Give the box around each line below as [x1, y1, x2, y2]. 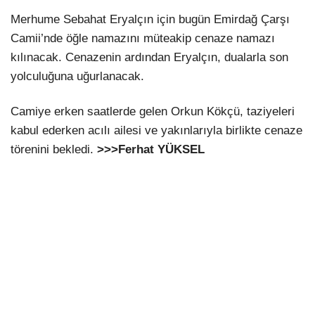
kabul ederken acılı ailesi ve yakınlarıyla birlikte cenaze [11, 123, 302, 137]
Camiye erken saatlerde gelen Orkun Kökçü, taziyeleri [11, 104, 295, 118]
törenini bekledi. [11, 142, 97, 156]
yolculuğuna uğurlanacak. [11, 70, 144, 84]
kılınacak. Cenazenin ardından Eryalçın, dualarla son [11, 51, 288, 65]
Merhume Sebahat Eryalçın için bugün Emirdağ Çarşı [11, 13, 290, 27]
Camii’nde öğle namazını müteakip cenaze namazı [11, 32, 275, 46]
